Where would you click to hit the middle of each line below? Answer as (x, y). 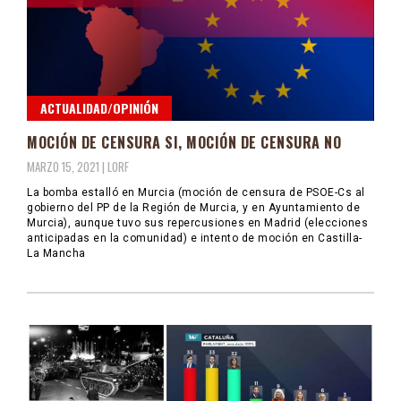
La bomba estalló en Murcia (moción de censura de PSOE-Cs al (196, 193)
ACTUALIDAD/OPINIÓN (99, 108)
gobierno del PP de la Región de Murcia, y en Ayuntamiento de (193, 208)
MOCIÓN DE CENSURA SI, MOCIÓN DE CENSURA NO (184, 143)
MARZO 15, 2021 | (67, 167)
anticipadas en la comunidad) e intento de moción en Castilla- (195, 239)
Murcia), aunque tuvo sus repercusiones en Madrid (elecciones (197, 223)
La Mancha (56, 254)
